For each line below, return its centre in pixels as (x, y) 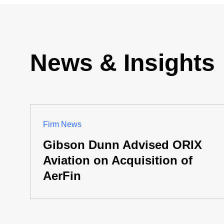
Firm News (62, 124)
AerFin (62, 176)
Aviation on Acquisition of (118, 160)
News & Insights (122, 63)
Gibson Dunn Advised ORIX (122, 145)
